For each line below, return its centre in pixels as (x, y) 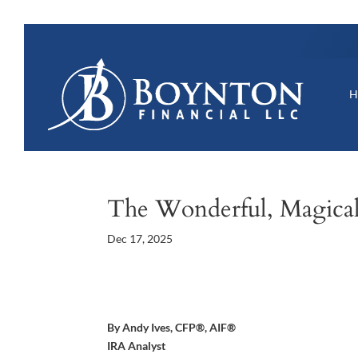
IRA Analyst (137, 345)
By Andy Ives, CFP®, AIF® (172, 327)
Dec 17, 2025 (140, 238)
